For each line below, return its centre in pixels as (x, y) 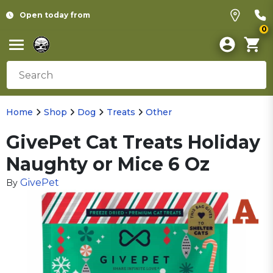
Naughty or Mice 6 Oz (108, 164)
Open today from (55, 15)
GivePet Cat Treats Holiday (133, 142)
